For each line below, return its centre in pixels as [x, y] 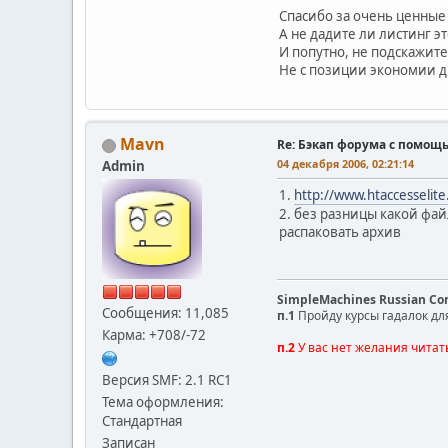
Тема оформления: [163, 401]
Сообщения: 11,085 [165, 312]
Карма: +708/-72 [154, 334]
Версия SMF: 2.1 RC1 [167, 379]
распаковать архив [340, 231]
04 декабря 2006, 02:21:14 [345, 163]
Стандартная [142, 420]
